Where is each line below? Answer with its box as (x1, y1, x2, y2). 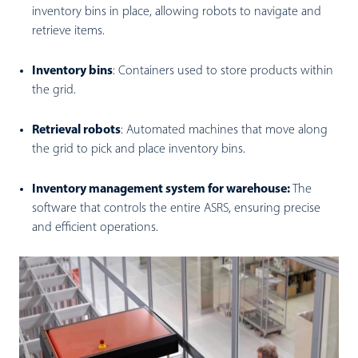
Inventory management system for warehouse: (32, 183, 292, 196)
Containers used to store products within (115, 65, 333, 78)
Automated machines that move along (123, 124, 328, 137)
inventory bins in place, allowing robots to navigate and (32, 6, 321, 18)
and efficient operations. (32, 221, 158, 234)
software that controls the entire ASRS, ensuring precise (32, 202, 320, 215)
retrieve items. (32, 25, 105, 38)
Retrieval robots (32, 124, 121, 137)
